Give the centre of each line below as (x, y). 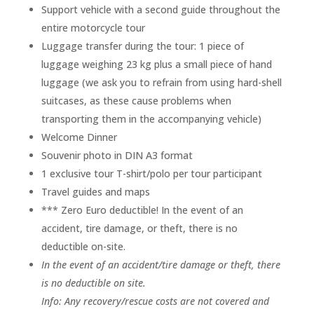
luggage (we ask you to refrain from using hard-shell (161, 82)
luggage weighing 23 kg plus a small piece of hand (156, 64)
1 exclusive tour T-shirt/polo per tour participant (151, 173)
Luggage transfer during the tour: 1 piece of (142, 46)
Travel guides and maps (95, 191)
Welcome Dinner (79, 137)
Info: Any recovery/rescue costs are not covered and (155, 301)
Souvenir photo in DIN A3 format (117, 155)
